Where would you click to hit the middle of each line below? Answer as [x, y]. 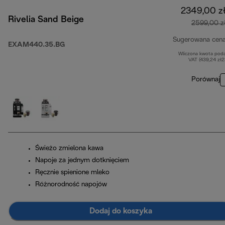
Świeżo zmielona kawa [69, 149]
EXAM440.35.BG [36, 45]
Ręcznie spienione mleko [72, 173]
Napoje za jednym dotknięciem [82, 161]
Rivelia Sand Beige [46, 20]
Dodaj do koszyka [121, 211]
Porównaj [206, 80]
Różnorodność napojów [71, 185]
